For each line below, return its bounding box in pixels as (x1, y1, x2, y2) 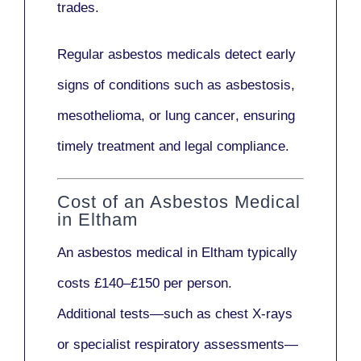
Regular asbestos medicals (57, 47, 225, 63)
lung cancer (165, 108, 235, 124)
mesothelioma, (57, 108, 145, 124)
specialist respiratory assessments (73, 336, 284, 352)
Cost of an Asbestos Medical (57, 191, 301, 212)
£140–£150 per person (94, 275, 228, 291)
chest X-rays (215, 305, 293, 322)
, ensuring (235, 108, 295, 124)
